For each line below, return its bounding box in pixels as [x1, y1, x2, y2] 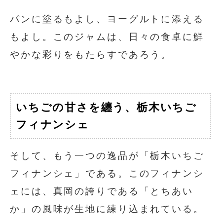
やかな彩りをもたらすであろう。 [10, 49, 172, 60]
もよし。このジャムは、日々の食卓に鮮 [10, 32, 204, 42]
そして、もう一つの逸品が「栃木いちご [10, 150, 204, 161]
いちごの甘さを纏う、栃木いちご [16, 101, 197, 113]
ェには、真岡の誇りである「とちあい [10, 185, 193, 196]
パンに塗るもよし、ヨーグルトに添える [10, 14, 204, 25]
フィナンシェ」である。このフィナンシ [10, 168, 204, 179]
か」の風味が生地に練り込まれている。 [10, 203, 204, 214]
